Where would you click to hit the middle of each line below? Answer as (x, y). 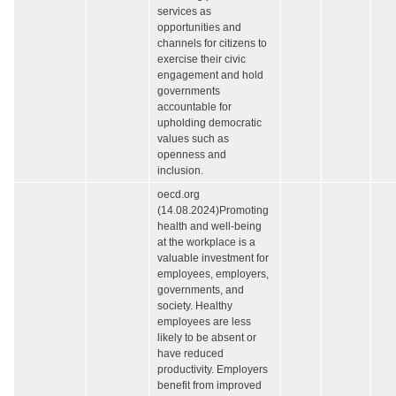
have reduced (190, 354)
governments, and (201, 290)
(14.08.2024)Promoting (213, 211)
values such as (193, 139)
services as (184, 12)
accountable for (194, 107)
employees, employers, (213, 274)
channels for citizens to (212, 44)
